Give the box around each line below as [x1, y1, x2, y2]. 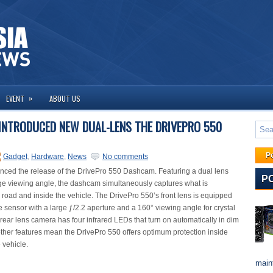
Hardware [31, 152, 64, 161]
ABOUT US [49, 93, 80, 104]
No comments [102, 152, 148, 161]
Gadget [3, 152, 27, 161]
